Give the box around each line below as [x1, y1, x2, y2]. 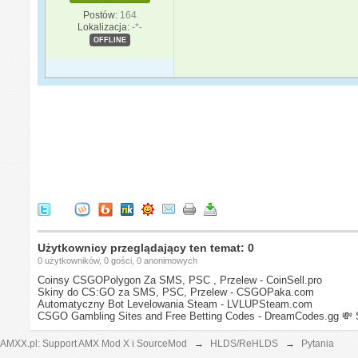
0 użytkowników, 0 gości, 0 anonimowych [38, 255, 198, 265]
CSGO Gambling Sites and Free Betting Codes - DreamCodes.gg [38, 309, 340, 322]
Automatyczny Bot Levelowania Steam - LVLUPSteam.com [38, 297, 313, 310]
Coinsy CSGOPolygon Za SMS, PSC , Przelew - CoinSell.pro [38, 273, 323, 286]
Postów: [82, 9, 117, 21]
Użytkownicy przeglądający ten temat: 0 [38, 241, 255, 254]
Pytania [301, 337, 334, 349]
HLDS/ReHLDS [210, 337, 278, 349]
